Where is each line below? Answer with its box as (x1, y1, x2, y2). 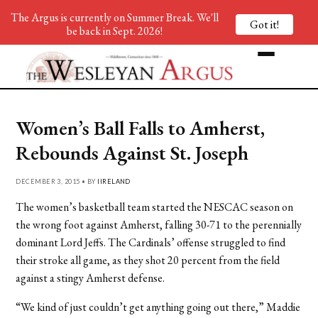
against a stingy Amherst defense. (16, 270, 165, 285)
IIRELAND (97, 177, 131, 185)
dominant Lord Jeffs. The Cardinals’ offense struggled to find (16, 234, 286, 250)
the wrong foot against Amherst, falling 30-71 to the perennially (16, 216, 302, 232)
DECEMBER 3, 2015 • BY (16, 177, 98, 185)
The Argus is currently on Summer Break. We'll (10, 10, 219, 25)
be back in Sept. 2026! (66, 23, 163, 38)
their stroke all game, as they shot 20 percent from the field (16, 252, 280, 268)
